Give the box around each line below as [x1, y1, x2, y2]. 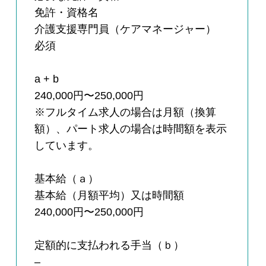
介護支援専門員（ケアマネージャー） [34, 23, 217, 36]
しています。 [34, 140, 99, 152]
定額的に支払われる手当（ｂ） [34, 239, 185, 252]
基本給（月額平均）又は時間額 [34, 189, 185, 202]
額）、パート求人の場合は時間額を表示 [34, 123, 227, 135]
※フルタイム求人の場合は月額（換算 [34, 106, 217, 119]
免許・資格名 [34, 7, 99, 19]
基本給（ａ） [34, 173, 99, 185]
